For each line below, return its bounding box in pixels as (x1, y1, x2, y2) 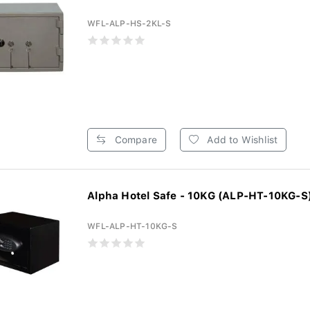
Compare (111, 134, 157, 145)
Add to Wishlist (204, 134, 278, 145)
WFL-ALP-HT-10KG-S (87, 221, 178, 231)
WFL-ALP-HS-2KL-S (87, 19, 172, 28)
